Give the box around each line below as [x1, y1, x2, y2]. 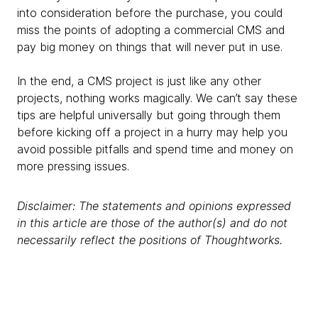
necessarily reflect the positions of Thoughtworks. [17, 233, 283, 248]
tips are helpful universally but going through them [17, 108, 280, 123]
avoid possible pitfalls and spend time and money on [17, 142, 293, 157]
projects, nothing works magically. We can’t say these [17, 91, 297, 106]
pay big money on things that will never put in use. [17, 40, 283, 55]
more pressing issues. [17, 159, 129, 174]
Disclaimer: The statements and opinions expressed [17, 199, 291, 214]
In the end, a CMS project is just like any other [17, 74, 261, 89]
